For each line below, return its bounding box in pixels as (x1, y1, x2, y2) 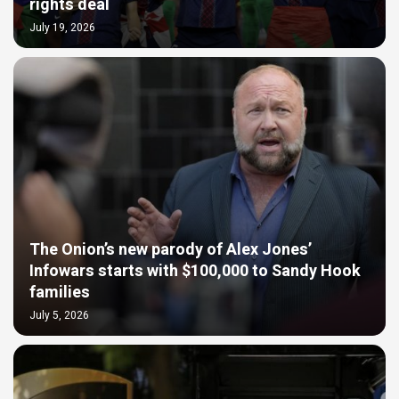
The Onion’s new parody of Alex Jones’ (29, 237, 312, 262)
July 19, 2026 (29, 19, 95, 36)
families (29, 280, 90, 305)
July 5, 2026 (29, 306, 89, 323)
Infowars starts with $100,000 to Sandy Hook (29, 258, 361, 283)
